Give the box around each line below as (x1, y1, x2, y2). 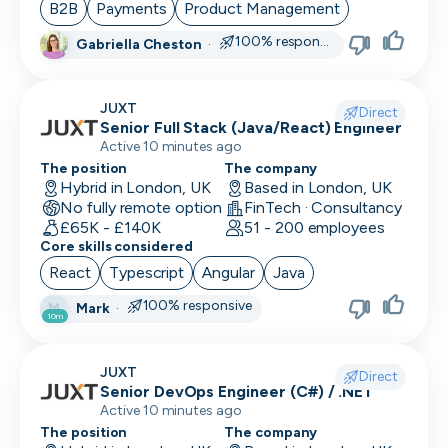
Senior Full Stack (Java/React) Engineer (100, 118, 403, 137)
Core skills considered (40, 238, 193, 255)
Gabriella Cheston (76, 35, 203, 53)
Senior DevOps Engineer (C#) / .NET (100, 382, 375, 401)
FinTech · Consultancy (243, 198, 402, 217)
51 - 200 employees (243, 218, 386, 237)
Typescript (108, 263, 185, 282)
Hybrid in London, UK (59, 178, 211, 197)
